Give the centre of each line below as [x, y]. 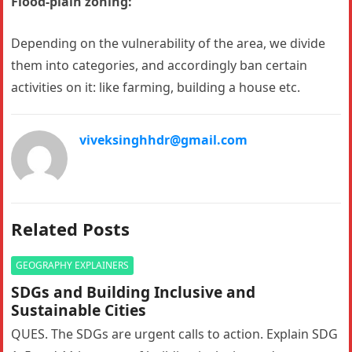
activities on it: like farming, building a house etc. [156, 87]
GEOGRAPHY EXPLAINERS [73, 265]
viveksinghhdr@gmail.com [164, 139]
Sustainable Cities [79, 310]
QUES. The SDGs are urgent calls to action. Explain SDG [175, 334]
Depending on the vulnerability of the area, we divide [169, 43]
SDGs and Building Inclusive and [134, 291]
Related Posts [71, 228]
